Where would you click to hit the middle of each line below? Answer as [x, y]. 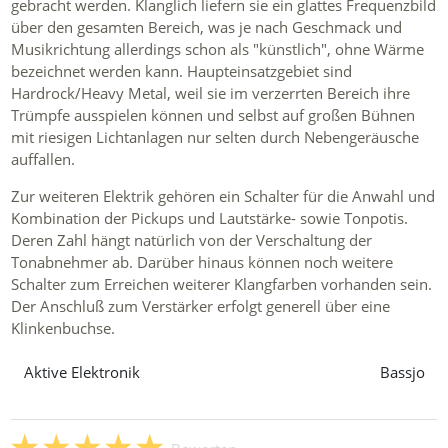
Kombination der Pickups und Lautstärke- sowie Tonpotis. [210, 218]
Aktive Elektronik [81, 371]
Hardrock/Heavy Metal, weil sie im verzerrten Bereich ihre [211, 93]
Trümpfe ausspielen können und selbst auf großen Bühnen [213, 115]
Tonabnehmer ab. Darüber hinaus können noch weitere [202, 262]
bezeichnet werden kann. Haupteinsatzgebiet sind [182, 71]
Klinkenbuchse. [63, 328]
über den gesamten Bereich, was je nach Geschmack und [207, 27]
